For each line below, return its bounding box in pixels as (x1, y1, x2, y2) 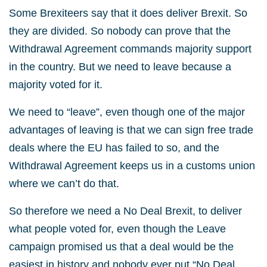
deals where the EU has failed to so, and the (9, 142, 219, 154)
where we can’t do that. (9, 178, 119, 190)
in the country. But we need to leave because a (9, 61, 231, 73)
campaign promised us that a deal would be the (9, 241, 234, 253)
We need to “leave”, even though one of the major (9, 106, 245, 118)
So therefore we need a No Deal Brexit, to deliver (9, 205, 242, 217)
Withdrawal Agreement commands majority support (9, 43, 252, 55)
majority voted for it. (9, 79, 103, 91)
